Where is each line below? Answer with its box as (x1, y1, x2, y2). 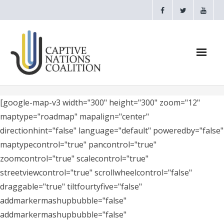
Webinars (20, 116, 57, 127)
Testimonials (20, 165, 73, 176)
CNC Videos (20, 141, 66, 152)
